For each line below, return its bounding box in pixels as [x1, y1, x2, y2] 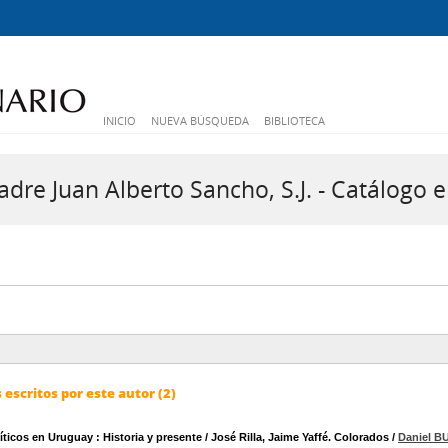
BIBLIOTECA [264, 113, 325, 128]
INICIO [103, 113, 136, 128]
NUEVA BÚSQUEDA [151, 113, 249, 128]
